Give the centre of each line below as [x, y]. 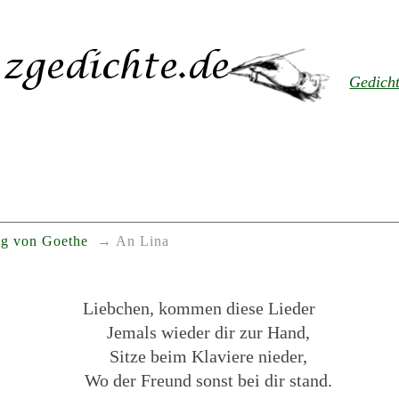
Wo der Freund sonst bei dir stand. [208, 380]
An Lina [142, 242]
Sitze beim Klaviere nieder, [208, 356]
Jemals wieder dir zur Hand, [208, 332]
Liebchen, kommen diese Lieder [199, 308]
